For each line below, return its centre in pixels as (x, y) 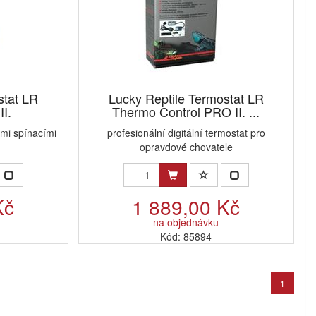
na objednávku (186, 223)
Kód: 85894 (186, 237)
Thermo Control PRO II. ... (186, 112)
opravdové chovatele (186, 147)
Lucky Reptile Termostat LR (186, 98)
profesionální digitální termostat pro (186, 133)
